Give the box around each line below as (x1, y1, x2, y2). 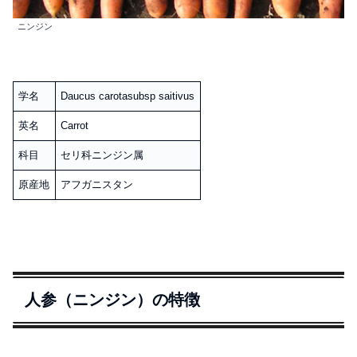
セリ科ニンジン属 (61, 148, 144, 161)
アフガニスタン (61, 178, 134, 190)
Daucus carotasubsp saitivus (61, 89, 195, 102)
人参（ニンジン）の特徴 (25, 290, 200, 308)
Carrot (61, 119, 89, 131)
